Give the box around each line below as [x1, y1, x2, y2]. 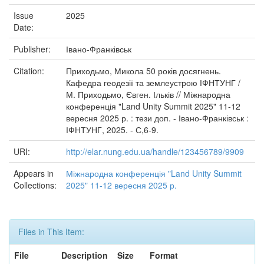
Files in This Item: [18, 226, 84, 237]
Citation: [14, 65, 47, 77]
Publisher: [14, 43, 53, 55]
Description [61, 249, 108, 261]
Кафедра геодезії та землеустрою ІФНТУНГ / [66, 77, 240, 88]
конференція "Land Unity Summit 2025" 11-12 [66, 100, 240, 112]
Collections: [14, 179, 57, 191]
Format [150, 249, 178, 261]
